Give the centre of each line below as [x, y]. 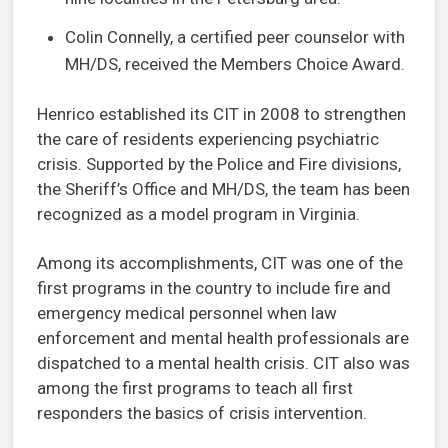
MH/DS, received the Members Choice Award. [235, 63]
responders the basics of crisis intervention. [202, 412]
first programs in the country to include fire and [214, 287]
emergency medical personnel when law [187, 312]
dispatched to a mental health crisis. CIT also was [223, 362]
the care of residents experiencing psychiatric [208, 138]
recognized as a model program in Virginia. [198, 213]
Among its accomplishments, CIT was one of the [220, 262]
